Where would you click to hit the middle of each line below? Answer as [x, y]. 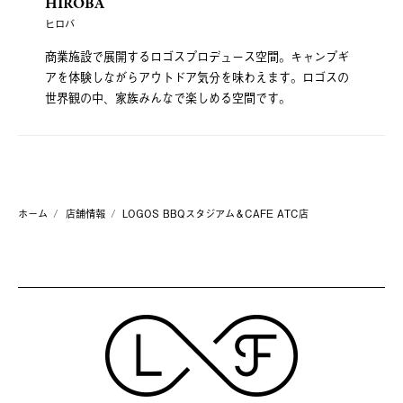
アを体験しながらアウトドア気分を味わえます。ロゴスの [197, 77]
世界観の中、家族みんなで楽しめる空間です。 [168, 98]
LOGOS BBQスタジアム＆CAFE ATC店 [215, 214]
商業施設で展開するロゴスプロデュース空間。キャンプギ [197, 57]
